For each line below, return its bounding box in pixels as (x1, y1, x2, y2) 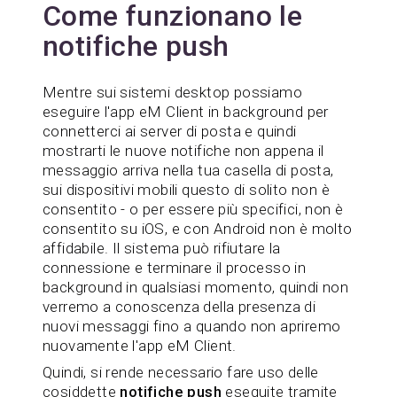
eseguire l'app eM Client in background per (43, 102, 329, 121)
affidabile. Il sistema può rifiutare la (43, 238, 281, 257)
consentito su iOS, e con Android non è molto (43, 219, 353, 237)
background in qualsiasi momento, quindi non (43, 277, 349, 296)
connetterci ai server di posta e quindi (43, 121, 297, 140)
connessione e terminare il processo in (43, 258, 307, 276)
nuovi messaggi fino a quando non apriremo (43, 316, 341, 335)
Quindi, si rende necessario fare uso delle (43, 362, 319, 381)
